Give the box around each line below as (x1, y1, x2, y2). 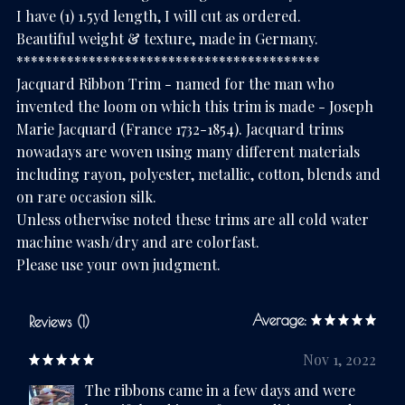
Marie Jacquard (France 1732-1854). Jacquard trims (16, 119, 344, 139)
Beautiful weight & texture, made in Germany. (16, 29, 318, 49)
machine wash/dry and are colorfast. (16, 232, 259, 252)
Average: (252, 312, 306, 329)
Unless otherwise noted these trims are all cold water (16, 210, 369, 230)
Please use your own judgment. (16, 255, 221, 275)
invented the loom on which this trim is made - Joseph (16, 97, 373, 117)
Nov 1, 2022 (303, 350, 376, 370)
